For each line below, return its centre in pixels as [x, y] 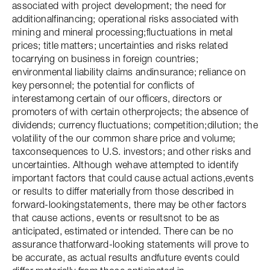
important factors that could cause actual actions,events [133, 178]
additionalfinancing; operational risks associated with [126, 19]
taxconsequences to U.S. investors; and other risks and [132, 151]
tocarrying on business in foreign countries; [105, 58]
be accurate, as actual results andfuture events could [126, 257]
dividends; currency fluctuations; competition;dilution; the [135, 125]
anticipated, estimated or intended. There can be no [123, 231]
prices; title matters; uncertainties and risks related [120, 45]
